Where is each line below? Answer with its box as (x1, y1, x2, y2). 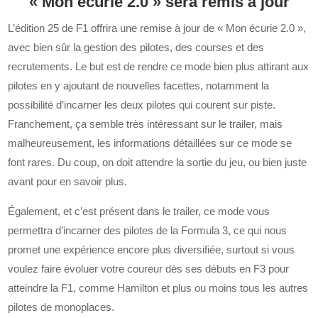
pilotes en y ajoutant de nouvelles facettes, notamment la (8, 79, 270, 92)
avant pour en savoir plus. (8, 175, 128, 188)
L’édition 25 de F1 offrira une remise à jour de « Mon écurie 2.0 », (8, 22, 307, 35)
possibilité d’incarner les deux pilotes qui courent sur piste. (8, 99, 276, 111)
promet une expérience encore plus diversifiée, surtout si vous (8, 243, 295, 256)
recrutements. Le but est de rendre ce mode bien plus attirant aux (8, 60, 309, 73)
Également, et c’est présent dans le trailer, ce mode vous (8, 205, 270, 218)
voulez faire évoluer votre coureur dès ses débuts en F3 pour (8, 263, 290, 275)
